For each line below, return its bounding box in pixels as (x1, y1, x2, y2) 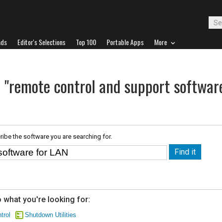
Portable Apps (107, 37, 144, 47)
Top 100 (76, 37, 96, 47)
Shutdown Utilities (25, 211, 76, 219)
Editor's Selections (17, 37, 65, 47)
